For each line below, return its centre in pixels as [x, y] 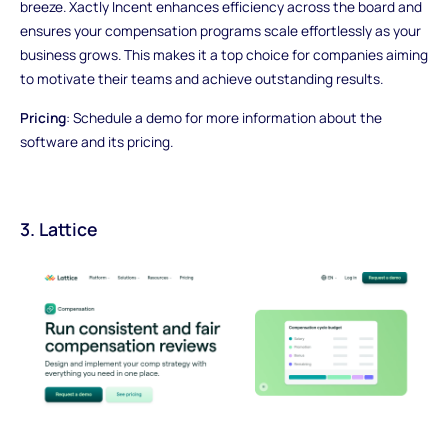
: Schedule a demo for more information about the [223, 118]
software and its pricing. [96, 142]
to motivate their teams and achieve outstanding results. [201, 78]
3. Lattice [58, 228]
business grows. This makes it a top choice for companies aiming [223, 54]
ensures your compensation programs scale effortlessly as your [220, 30]
